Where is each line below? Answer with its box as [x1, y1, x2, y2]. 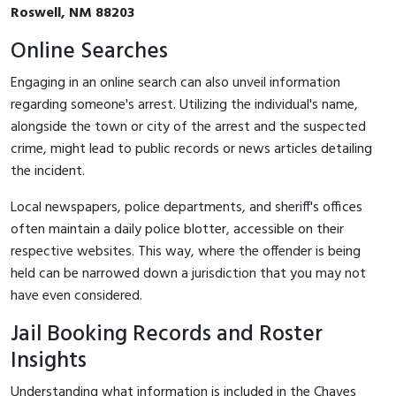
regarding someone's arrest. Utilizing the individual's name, [11, 93, 358, 117]
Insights [11, 342, 87, 379]
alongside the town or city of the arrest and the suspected [11, 115, 366, 139]
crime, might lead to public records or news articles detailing [11, 137, 372, 161]
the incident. [11, 159, 85, 183]
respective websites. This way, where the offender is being [11, 240, 361, 263]
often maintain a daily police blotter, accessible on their [11, 217, 344, 241]
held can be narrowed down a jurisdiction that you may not [11, 262, 366, 286]
